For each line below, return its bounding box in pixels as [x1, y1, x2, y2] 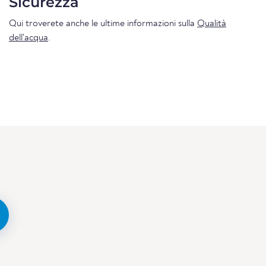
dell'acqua [9, 33, 48, 43]
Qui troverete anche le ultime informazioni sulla [9, 18, 197, 28]
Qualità [197, 18, 226, 28]
